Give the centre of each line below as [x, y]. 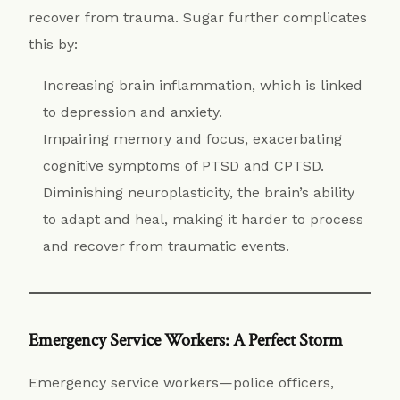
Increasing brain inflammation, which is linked [203, 85]
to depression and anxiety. [133, 112]
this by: [54, 44]
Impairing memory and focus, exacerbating [193, 138]
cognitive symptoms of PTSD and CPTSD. [184, 165]
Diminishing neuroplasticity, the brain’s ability [199, 192]
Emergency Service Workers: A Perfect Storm [186, 340]
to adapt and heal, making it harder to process [204, 219]
